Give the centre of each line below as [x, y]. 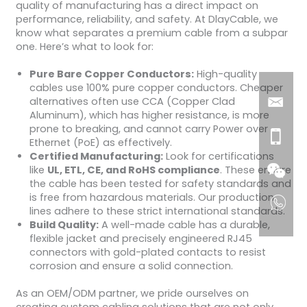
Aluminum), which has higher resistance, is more [149, 115]
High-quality [225, 74]
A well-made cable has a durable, [184, 224]
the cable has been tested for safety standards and [160, 183]
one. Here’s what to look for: [84, 46]
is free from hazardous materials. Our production [151, 197]
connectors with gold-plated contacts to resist [147, 252]
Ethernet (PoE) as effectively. [100, 142]
